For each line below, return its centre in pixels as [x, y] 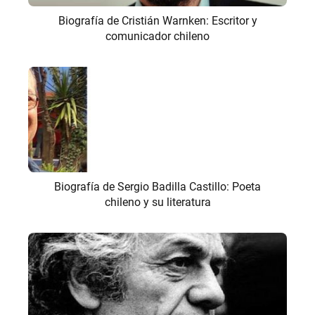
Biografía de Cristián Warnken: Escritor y [157, 21]
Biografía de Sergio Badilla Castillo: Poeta [157, 187]
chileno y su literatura [157, 202]
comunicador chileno [157, 36]
